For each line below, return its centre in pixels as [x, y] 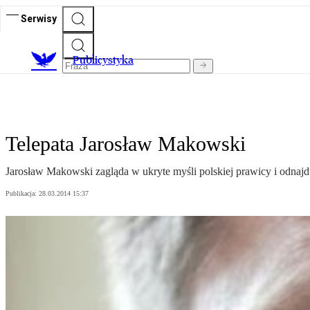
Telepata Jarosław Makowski [126, 144]
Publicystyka [103, 60]
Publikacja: [22, 194]
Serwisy [39, 18]
